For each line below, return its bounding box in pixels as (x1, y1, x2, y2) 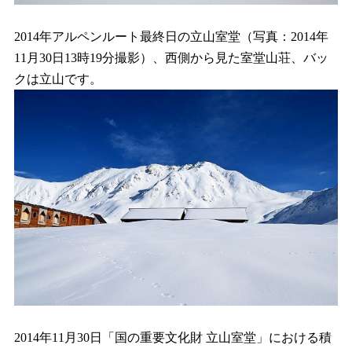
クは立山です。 (14, 72, 102, 86)
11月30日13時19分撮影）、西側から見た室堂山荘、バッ (14, 51, 328, 65)
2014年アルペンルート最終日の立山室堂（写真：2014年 (14, 30, 328, 44)
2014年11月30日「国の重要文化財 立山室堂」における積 (14, 330, 332, 344)
